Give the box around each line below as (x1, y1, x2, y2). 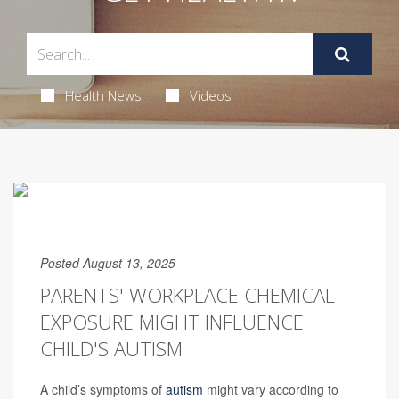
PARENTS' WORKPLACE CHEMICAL (40, 281, 335, 308)
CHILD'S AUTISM (40, 335, 183, 362)
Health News (64, 86, 142, 104)
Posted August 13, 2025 (40, 254, 175, 272)
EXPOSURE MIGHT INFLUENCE (40, 308, 304, 335)
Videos (189, 86, 232, 104)
